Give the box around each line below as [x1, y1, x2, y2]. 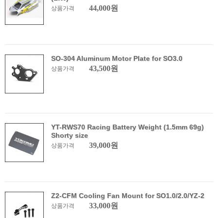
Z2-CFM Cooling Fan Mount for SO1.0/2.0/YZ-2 [51, 192, 204, 200]
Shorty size [51, 131, 88, 139]
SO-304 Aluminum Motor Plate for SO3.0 [51, 54, 182, 62]
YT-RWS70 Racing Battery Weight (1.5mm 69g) [51, 123, 204, 131]
